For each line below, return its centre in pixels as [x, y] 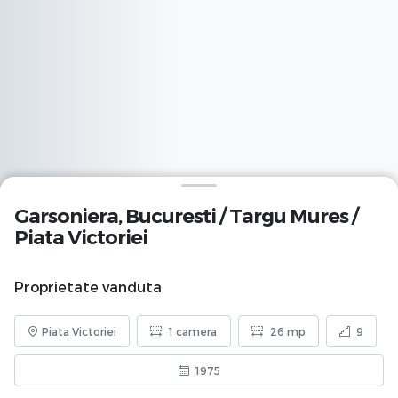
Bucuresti [171, 216]
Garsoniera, [70, 216]
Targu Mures [289, 216]
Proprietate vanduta [88, 287]
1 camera [192, 332]
